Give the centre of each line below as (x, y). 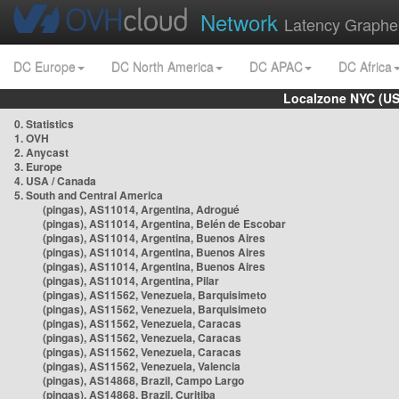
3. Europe (38, 167)
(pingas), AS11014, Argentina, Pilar (131, 281)
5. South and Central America (89, 195)
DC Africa (365, 67)
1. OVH (32, 138)
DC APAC (276, 67)
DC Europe (45, 67)
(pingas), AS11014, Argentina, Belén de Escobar (164, 224)
